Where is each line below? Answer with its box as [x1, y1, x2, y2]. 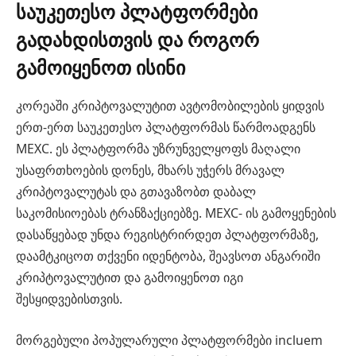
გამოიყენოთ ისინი [16, 54, 185, 81]
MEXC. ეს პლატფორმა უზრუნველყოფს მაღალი [16, 140, 300, 158]
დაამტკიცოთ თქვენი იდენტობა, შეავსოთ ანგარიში [16, 247, 320, 265]
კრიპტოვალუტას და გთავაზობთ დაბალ [16, 183, 256, 201]
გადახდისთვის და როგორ [16, 26, 259, 53]
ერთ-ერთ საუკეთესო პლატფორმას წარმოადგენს [16, 118, 315, 137]
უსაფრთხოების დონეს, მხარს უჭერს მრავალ [16, 161, 284, 180]
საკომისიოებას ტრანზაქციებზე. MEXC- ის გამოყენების [16, 204, 336, 222]
